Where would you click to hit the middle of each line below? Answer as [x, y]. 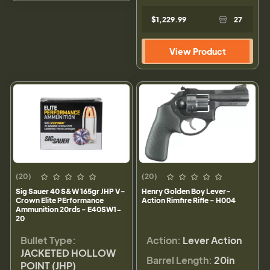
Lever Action [212, 240]
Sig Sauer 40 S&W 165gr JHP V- [71, 192]
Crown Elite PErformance [60, 201]
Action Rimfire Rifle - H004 [189, 201]
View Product [197, 52]
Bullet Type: [48, 240]
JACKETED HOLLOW [68, 253]
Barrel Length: [179, 260]
